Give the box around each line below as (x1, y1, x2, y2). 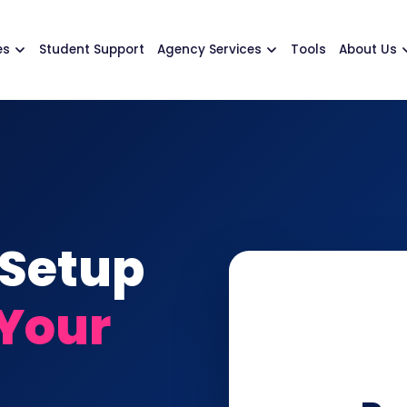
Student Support (39, 41, 144, 58)
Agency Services (157, 41, 262, 58)
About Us (339, 41, 397, 58)
